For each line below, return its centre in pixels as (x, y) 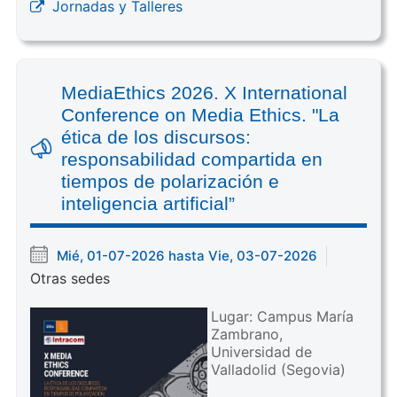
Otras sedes (70, 278)
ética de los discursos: (156, 136)
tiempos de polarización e (170, 181)
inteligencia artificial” (148, 203)
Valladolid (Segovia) (278, 369)
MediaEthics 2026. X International (204, 92)
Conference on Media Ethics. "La (200, 114)
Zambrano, (246, 334)
